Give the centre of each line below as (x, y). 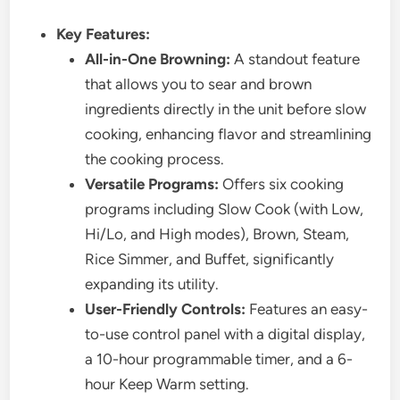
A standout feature (296, 59)
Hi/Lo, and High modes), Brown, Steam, (217, 234)
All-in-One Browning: (158, 59)
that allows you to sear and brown (199, 84)
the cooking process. (155, 159)
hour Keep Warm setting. (167, 384)
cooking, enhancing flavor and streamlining (229, 134)
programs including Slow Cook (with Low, (225, 209)
